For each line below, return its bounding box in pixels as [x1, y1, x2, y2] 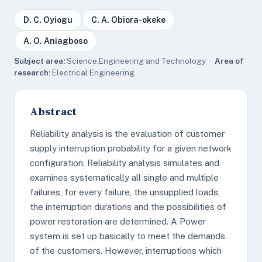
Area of [215, 56, 244, 65]
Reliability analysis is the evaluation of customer [30, 129, 225, 139]
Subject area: [14, 56, 65, 65]
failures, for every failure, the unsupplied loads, [30, 187, 220, 197]
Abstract [30, 104, 77, 119]
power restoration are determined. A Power [30, 216, 206, 226]
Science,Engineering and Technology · [65, 56, 215, 65]
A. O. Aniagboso [23, 36, 88, 46]
